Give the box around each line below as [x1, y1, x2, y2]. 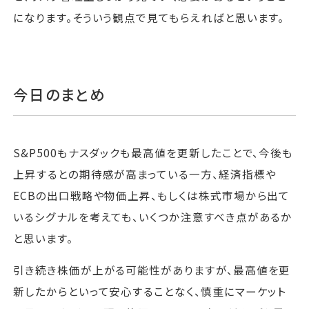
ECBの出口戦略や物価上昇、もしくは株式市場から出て [13, 187, 290, 203]
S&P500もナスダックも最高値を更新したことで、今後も [13, 144, 294, 160]
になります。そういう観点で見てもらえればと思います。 [13, 9, 285, 25]
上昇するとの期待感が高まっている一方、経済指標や [13, 166, 277, 181]
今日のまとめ [13, 83, 106, 106]
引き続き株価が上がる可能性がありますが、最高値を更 [13, 262, 291, 278]
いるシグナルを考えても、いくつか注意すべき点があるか [13, 208, 293, 224]
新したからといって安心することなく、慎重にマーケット [13, 283, 287, 299]
